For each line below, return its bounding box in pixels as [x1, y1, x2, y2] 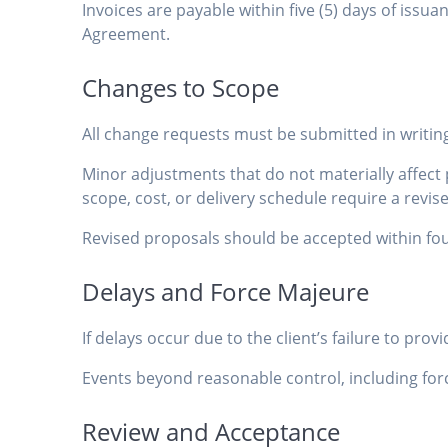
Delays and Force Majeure [82, 275, 370, 309]
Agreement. [82, 23, 171, 46]
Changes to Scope [82, 71, 280, 105]
